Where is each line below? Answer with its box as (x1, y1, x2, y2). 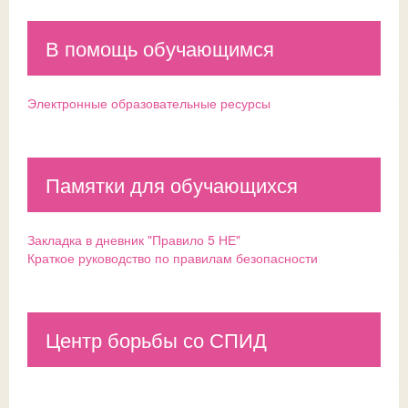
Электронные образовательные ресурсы (27, 93, 270, 112)
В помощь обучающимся (46, 33, 274, 62)
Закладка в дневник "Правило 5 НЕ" (27, 229, 240, 249)
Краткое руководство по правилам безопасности (27, 248, 318, 267)
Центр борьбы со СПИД (46, 324, 267, 353)
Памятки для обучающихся (46, 169, 298, 199)
